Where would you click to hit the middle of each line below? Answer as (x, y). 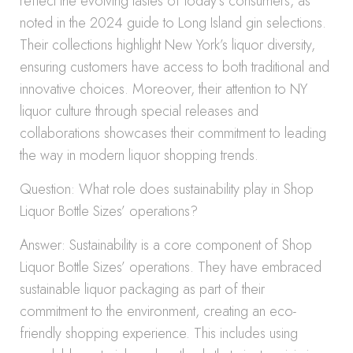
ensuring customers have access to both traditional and (175, 67)
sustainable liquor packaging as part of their (142, 289)
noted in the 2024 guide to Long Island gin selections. (173, 23)
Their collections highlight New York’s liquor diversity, (167, 45)
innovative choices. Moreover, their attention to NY (163, 89)
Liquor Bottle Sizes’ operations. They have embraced (171, 267)
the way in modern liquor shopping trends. (139, 155)
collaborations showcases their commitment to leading (173, 133)
